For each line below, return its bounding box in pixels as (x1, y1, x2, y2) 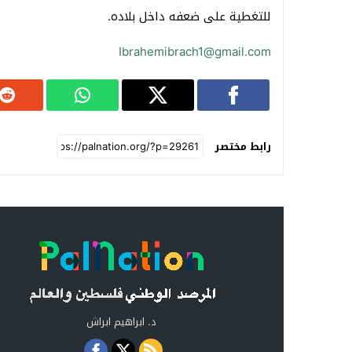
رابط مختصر (214, 136, 271, 156)
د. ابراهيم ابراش (86, 311, 157, 332)
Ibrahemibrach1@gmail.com (119, 40, 271, 63)
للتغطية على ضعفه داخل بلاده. (108, 5, 271, 27)
